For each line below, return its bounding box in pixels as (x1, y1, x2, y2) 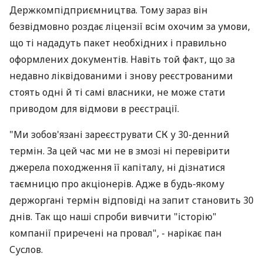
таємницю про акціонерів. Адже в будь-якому (9, 177, 224, 190)
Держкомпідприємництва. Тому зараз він (9, 4, 208, 16)
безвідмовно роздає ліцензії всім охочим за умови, (9, 20, 250, 33)
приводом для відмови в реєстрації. (9, 102, 179, 115)
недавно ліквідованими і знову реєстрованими (9, 69, 233, 82)
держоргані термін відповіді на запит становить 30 (9, 194, 254, 207)
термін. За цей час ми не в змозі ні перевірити (9, 144, 230, 157)
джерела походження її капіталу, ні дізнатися (9, 161, 225, 174)
